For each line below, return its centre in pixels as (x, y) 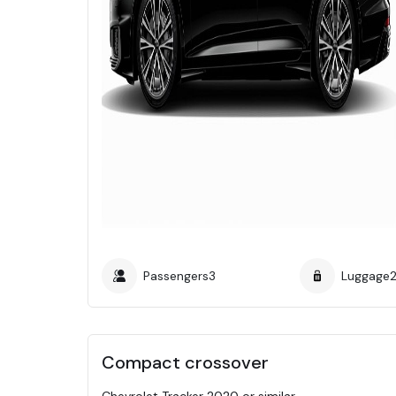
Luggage (366, 276)
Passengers (176, 276)
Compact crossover (185, 362)
